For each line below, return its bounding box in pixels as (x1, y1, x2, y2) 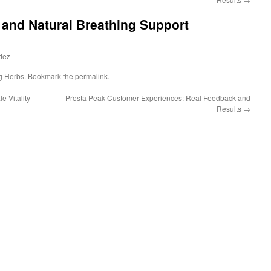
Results (217, 103, 243, 114)
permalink (75, 71, 108, 81)
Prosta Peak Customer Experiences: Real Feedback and (65, 93, 250, 103)
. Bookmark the (24, 71, 75, 81)
